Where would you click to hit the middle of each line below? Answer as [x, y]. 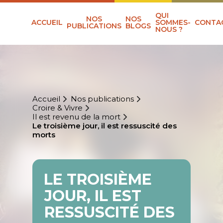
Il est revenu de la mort [76, 117]
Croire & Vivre [57, 108]
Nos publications [102, 99]
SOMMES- [173, 23]
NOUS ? [169, 30]
